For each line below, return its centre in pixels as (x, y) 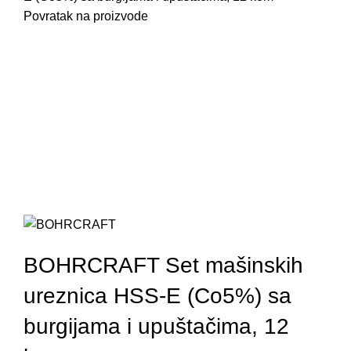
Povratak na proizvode (86, 16)
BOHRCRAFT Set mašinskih (163, 265)
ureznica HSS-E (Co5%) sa (157, 295)
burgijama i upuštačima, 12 (156, 326)
